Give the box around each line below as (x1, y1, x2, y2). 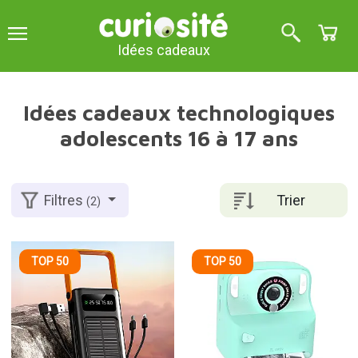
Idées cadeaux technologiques (23, 100, 335, 125)
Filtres (44, 192, 87, 209)
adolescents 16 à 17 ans (60, 125, 298, 151)
